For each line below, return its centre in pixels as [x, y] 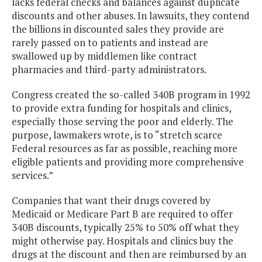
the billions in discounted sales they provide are [118, 29]
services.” [32, 175]
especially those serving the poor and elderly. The [123, 122]
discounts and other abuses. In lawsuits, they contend [131, 16]
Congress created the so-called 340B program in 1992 [131, 95]
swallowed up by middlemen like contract [104, 56]
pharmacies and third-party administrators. [109, 70]
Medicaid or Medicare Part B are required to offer [122, 214]
